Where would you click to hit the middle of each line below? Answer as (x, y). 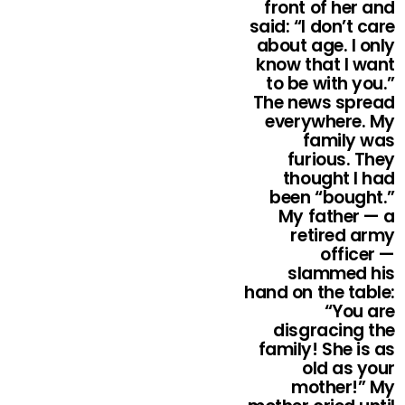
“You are (359, 312)
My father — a (336, 217)
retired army (343, 236)
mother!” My (343, 388)
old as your (348, 369)
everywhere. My (330, 122)
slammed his (341, 274)
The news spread (324, 103)
